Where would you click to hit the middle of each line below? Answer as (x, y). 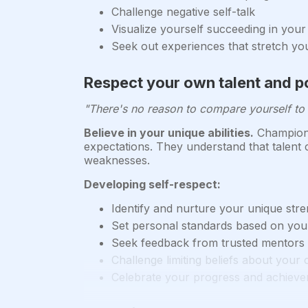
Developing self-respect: (152, 185)
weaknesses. (117, 161)
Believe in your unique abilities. (169, 133)
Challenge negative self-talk (183, 12)
